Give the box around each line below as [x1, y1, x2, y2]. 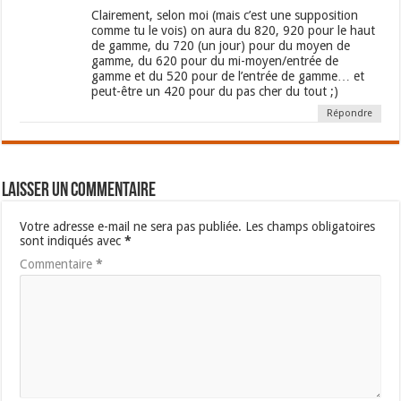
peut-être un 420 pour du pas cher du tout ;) [91, 84, 339, 99]
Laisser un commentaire [2, 181, 157, 202]
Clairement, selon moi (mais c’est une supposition [91, 8, 359, 23]
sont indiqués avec [20, 234, 125, 249]
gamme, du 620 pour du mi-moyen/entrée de [91, 54, 339, 69]
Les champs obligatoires [245, 219, 376, 235]
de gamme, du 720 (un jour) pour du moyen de [91, 38, 351, 54]
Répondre [326, 107, 372, 120]
